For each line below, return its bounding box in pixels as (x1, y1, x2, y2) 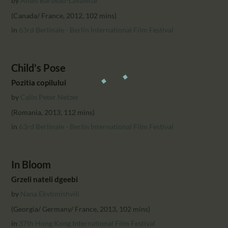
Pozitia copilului (11, 77, 67, 87)
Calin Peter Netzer (20, 92, 79, 101)
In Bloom (11, 158, 51, 170)
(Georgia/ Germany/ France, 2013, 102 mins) (11, 204, 151, 213)
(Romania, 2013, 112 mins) (11, 107, 95, 117)
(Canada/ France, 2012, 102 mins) (11, 11, 117, 20)
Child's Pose (11, 62, 66, 74)
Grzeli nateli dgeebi (11, 174, 78, 184)
